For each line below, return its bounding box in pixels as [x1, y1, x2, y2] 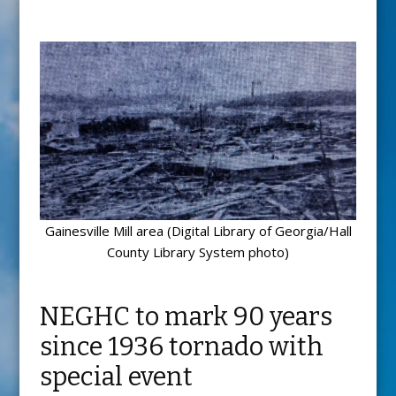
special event [39, 361, 193, 392]
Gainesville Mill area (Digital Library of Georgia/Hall [44, 221, 352, 240]
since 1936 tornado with [39, 331, 324, 362]
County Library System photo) [107, 242, 289, 261]
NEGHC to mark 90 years [39, 301, 332, 332]
